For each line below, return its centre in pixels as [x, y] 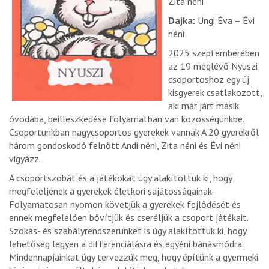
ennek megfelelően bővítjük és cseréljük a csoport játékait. [129, 218]
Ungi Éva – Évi [226, 21]
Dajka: [183, 21]
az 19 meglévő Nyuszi [213, 66]
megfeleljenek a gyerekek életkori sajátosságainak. [111, 191]
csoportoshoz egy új [209, 80]
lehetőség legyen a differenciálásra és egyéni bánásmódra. [126, 244]
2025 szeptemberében [214, 53]
